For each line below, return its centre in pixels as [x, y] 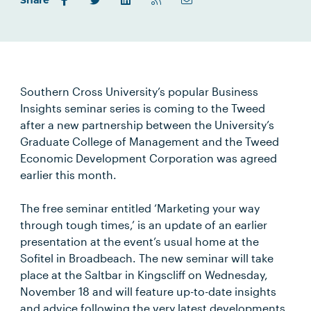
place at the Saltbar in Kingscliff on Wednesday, [144, 275]
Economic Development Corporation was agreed [149, 158]
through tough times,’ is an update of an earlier [144, 225]
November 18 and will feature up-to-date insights [149, 291]
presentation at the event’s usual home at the [140, 241]
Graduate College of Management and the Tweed [150, 141]
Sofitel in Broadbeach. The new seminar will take [147, 258]
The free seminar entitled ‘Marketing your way [140, 208]
